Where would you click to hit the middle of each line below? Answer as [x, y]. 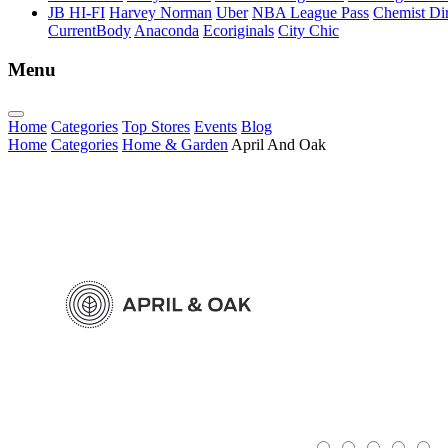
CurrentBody [89, 31]
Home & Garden [175, 144]
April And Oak [278, 144]
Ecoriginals [238, 31]
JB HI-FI [76, 13]
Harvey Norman [160, 13]
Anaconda [166, 31]
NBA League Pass [310, 13]
